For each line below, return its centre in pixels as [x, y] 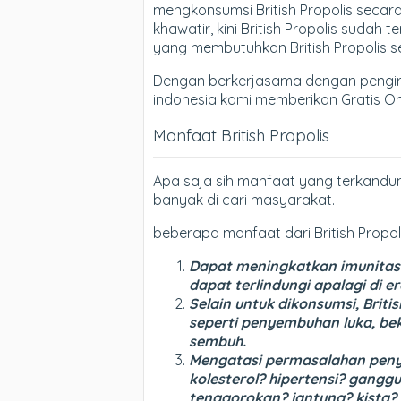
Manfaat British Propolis [241, 135]
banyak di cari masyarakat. [244, 199]
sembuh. [218, 341]
